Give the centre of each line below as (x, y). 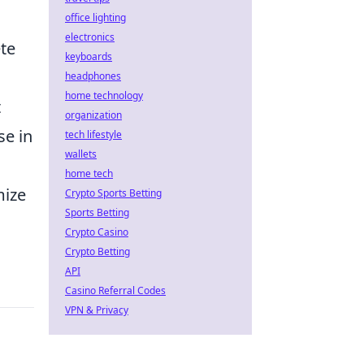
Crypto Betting (97, 251)
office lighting (95, 17)
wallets (81, 154)
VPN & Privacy (97, 310)
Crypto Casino (97, 232)
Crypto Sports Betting (113, 193)
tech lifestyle (93, 134)
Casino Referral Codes (115, 290)
